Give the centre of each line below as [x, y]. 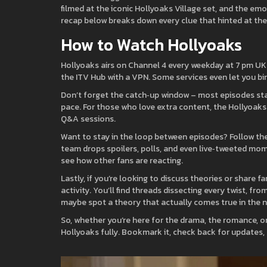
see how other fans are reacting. [122, 161]
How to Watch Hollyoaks [151, 45]
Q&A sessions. [88, 119]
